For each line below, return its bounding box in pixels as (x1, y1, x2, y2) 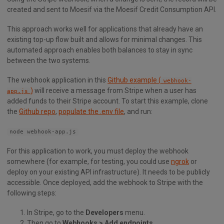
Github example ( (107, 76, 161, 84)
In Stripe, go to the (27, 208, 85, 216)
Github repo (19, 107, 55, 116)
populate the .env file (58, 107, 124, 116)
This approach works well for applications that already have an (7, 25, 203, 33)
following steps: (7, 188, 56, 197)
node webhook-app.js (9, 128, 76, 135)
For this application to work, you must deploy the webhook (7, 146, 188, 155)
